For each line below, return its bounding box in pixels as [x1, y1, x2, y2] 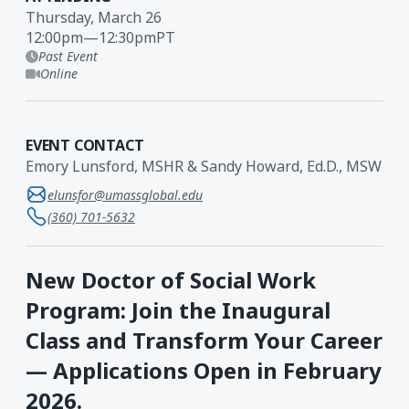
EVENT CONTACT [26, 135, 144, 156]
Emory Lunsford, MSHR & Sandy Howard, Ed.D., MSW [26, 156, 382, 177]
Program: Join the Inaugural [26, 295, 330, 326]
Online [39, 65, 78, 83]
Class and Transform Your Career [26, 325, 383, 356]
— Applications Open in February [26, 355, 382, 386]
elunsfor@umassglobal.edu [47, 185, 203, 204]
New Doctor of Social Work [26, 265, 316, 296]
